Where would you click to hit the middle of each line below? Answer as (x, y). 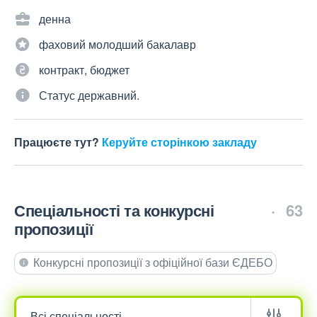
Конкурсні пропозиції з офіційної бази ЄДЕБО (153, 263)
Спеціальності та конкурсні (114, 211)
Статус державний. (89, 96)
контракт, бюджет (84, 70)
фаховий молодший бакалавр (117, 45)
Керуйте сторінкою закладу (179, 142)
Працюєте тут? (58, 142)
